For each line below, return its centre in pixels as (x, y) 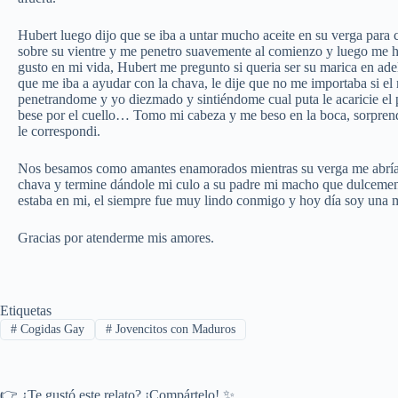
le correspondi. (59, 131)
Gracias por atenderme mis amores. (116, 238)
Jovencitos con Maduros (173, 330)
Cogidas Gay (50, 330)
